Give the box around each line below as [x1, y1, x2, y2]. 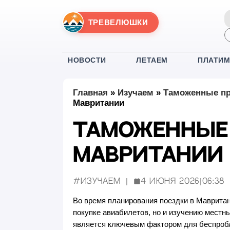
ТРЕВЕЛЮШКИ [88, 18, 148, 27]
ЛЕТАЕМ [136, 56, 168, 65]
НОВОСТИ [68, 56, 107, 65]
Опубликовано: [120, 180, 193, 189]
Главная [72, 88, 108, 98]
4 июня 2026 [140, 177, 200, 185]
